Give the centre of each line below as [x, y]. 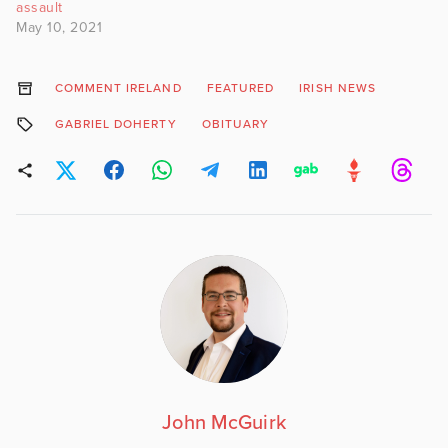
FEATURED [240, 88]
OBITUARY [235, 124]
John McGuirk [224, 423]
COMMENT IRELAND [118, 88]
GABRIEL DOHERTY [115, 124]
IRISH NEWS [338, 88]
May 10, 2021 [59, 28]
